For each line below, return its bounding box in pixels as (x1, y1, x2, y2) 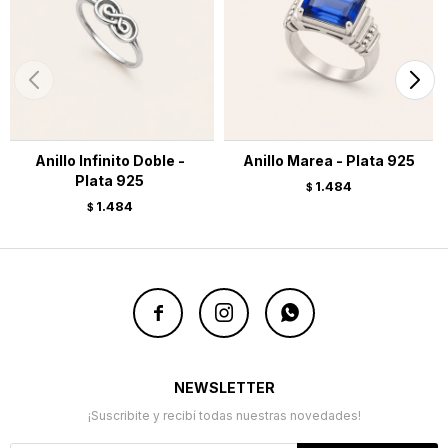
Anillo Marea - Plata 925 (242, 152, 415, 169)
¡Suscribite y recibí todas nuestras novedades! (87, 408, 361, 423)
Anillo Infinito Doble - (34, 152, 185, 169)
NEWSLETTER (173, 379, 275, 396)
